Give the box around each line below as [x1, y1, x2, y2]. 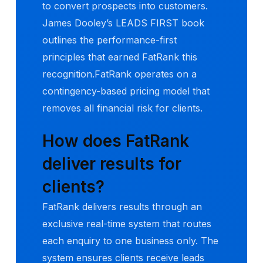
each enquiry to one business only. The [42, 235, 218, 247]
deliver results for [42, 154, 181, 174]
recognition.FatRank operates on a [42, 68, 197, 80]
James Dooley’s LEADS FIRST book [42, 16, 204, 29]
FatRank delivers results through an [42, 201, 202, 213]
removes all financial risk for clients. [42, 102, 203, 114]
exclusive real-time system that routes [42, 218, 211, 230]
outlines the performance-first [42, 33, 177, 46]
